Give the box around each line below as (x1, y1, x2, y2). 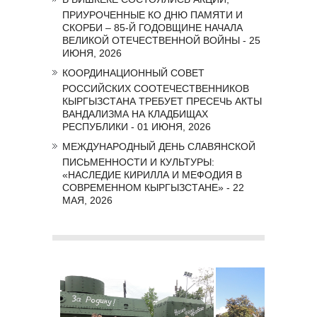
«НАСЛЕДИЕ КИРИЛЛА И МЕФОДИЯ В (62, 169, 242, 177)
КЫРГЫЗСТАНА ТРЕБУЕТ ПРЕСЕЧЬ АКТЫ (62, 96, 262, 103)
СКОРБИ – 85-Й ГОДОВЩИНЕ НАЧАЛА (62, 22, 243, 30)
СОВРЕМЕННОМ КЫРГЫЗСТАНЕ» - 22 (62, 182, 244, 190)
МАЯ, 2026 (62, 195, 113, 202)
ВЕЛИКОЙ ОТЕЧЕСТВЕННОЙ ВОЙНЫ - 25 (62, 35, 260, 42)
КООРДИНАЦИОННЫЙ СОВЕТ (62, 67, 204, 79)
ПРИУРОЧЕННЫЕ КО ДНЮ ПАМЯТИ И (62, 9, 243, 17)
